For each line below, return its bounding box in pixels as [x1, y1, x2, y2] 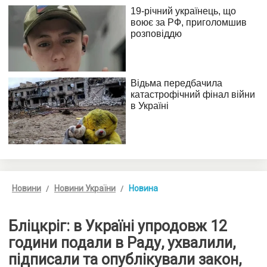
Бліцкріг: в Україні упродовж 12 [8, 217, 227, 235]
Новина [129, 183, 158, 193]
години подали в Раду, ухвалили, [8, 234, 235, 252]
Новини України [54, 183, 116, 193]
